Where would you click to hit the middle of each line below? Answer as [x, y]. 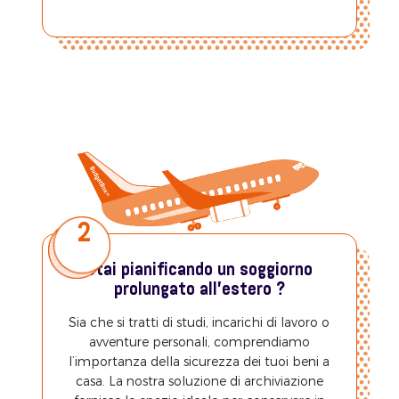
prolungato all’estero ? [199, 290]
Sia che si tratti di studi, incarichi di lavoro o [199, 322]
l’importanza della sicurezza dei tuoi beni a [199, 362]
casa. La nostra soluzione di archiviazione [199, 381]
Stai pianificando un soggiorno [199, 271]
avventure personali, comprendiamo [199, 342]
